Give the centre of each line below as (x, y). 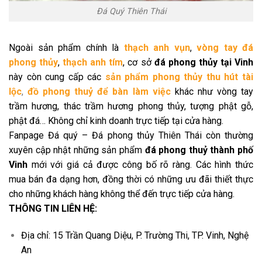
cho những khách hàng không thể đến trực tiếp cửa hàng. (122, 194)
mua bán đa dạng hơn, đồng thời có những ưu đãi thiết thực (131, 179)
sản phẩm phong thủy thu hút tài (179, 77)
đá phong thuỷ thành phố (199, 150)
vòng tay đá (225, 47)
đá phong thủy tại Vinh (204, 62)
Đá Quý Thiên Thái (131, 12)
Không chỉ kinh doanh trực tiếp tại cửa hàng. (136, 120)
